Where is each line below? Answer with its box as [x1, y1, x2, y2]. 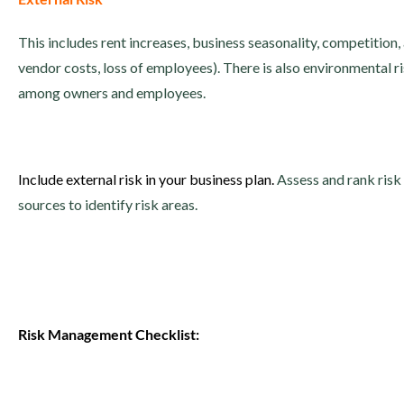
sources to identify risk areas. [18, 196, 197, 213]
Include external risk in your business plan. [18, 170, 277, 188]
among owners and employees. [18, 84, 206, 101]
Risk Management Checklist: [18, 326, 199, 343]
